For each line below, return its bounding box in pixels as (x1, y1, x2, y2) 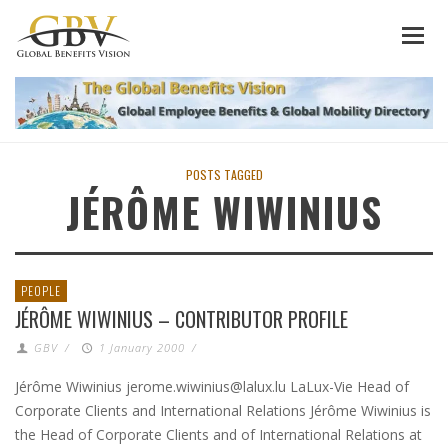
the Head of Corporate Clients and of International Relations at (15, 425, 422, 444)
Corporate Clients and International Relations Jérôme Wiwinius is (15, 401, 431, 420)
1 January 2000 (98, 340, 185, 355)
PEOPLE (21, 282, 61, 299)
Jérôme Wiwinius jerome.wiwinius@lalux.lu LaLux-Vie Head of (15, 377, 409, 396)
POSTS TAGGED (185, 166, 263, 183)
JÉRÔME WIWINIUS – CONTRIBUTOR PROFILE (15, 304, 348, 334)
